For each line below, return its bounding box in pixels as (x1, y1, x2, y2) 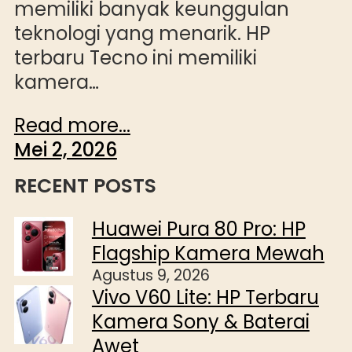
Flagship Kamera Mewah (91, 240, 324, 267)
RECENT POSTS (13, 172, 156, 200)
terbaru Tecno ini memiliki (13, 45, 257, 71)
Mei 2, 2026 (13, 137, 117, 163)
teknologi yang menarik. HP (13, 20, 270, 47)
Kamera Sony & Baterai (91, 309, 310, 335)
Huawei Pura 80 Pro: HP (91, 216, 306, 243)
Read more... (13, 112, 130, 139)
